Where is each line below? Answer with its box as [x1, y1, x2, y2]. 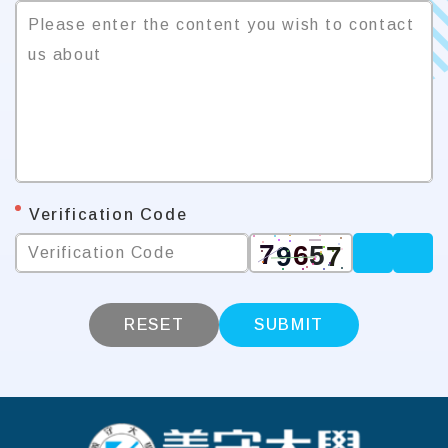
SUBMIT [254, 316, 324, 333]
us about [28, 45, 102, 63]
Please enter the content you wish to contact [28, 15, 415, 33]
